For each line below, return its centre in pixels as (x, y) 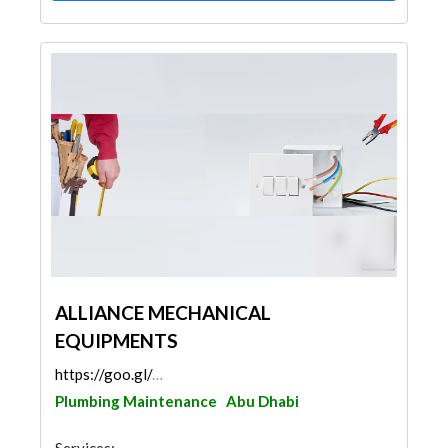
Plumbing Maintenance (136, 401)
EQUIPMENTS (116, 340)
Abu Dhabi (262, 401)
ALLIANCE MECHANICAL (163, 312)
